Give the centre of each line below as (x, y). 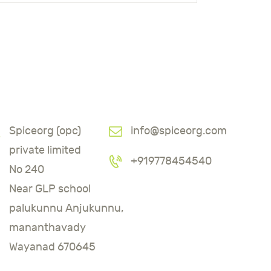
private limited (45, 150)
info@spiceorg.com (178, 131)
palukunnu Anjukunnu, (67, 208)
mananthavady (48, 227)
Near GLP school (50, 189)
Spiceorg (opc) (45, 131)
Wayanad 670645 (53, 247)
